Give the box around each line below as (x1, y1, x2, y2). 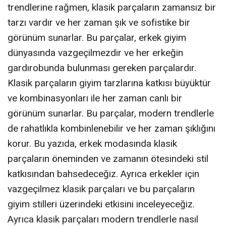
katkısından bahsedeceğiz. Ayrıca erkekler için (8, 167, 199, 180)
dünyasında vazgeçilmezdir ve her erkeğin (8, 46, 183, 59)
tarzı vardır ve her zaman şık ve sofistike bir (8, 16, 190, 28)
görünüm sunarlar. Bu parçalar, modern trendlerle (8, 107, 214, 119)
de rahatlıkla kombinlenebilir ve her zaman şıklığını (8, 122, 215, 134)
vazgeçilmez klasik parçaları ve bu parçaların (8, 183, 195, 195)
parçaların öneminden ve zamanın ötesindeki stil (8, 152, 208, 164)
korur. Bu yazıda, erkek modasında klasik (8, 137, 177, 149)
